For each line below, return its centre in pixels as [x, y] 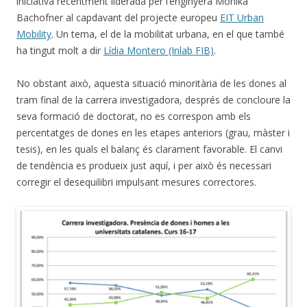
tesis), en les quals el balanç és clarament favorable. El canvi [149, 149]
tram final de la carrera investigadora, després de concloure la [153, 100]
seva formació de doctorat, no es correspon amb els [134, 116]
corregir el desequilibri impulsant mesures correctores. [136, 182]
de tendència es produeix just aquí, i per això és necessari [144, 166]
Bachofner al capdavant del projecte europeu [118, 18]
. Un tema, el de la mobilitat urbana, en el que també [168, 34]
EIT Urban [242, 18]
